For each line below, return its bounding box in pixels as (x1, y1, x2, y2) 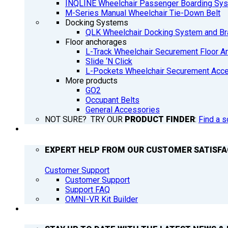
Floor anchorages (65, 37, 127, 47)
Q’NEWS (24, 204, 54, 214)
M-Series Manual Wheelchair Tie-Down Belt (65, 8, 220, 18)
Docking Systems (65, 18, 128, 28)
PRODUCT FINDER (125, 115, 195, 125)
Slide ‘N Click (85, 56, 132, 67)
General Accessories (85, 105, 160, 115)
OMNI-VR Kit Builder (65, 194, 138, 204)
